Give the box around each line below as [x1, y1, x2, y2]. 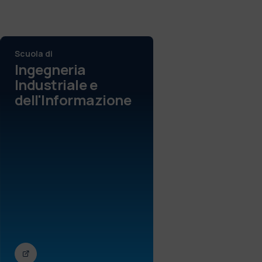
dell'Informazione [14, 89, 132, 109]
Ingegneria [14, 59, 86, 79]
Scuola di [14, 47, 53, 59]
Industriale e [14, 74, 98, 94]
